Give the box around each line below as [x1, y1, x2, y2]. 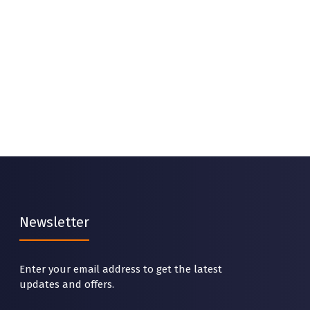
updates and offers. [19, 278, 114, 291]
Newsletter [19, 214, 89, 230]
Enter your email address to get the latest [19, 263, 222, 275]
